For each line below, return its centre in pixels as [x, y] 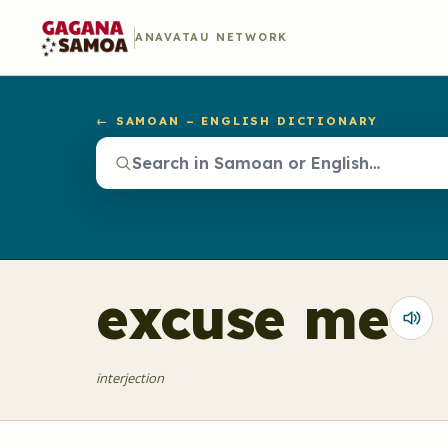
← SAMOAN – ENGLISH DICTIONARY [237, 120]
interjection [130, 378]
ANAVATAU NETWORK [211, 37]
